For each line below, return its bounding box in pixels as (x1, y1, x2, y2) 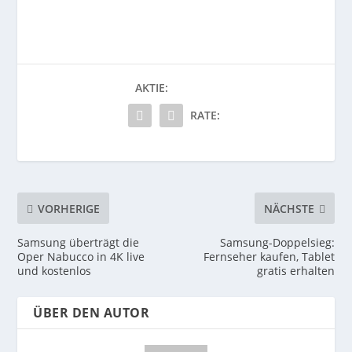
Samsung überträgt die (17, 235, 140, 251)
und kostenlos (17, 263, 92, 279)
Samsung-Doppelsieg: (219, 235, 335, 251)
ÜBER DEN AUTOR (33, 304, 150, 322)
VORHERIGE (38, 200, 101, 216)
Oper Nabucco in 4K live (17, 249, 145, 265)
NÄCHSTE (263, 200, 314, 216)
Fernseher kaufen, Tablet (203, 249, 335, 265)
